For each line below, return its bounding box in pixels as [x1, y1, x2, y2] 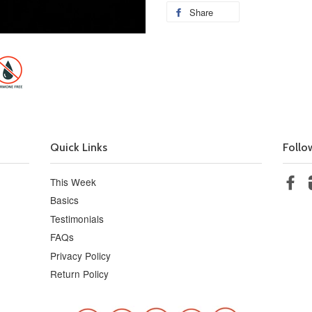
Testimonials [50, 211, 104, 226]
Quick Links [50, 141, 108, 154]
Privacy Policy [50, 248, 111, 263]
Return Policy [50, 266, 109, 281]
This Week [50, 175, 97, 189]
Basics [50, 193, 79, 208]
